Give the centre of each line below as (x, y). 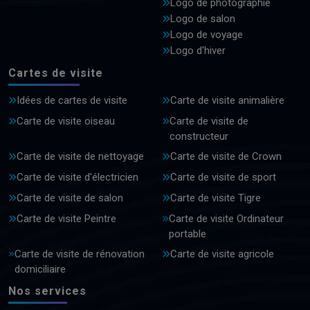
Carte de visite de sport (223, 177)
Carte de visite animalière (227, 101)
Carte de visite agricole (222, 254)
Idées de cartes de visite (72, 101)
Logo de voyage (207, 35)
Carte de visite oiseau (66, 121)
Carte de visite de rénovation (79, 254)
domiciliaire (40, 270)
